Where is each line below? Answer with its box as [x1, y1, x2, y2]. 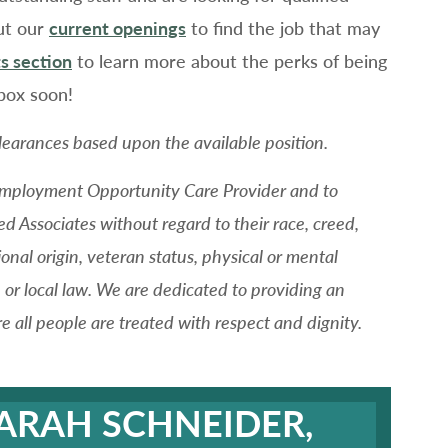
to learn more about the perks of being [71, 49, 387, 72]
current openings [48, 16, 186, 39]
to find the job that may [185, 16, 380, 39]
